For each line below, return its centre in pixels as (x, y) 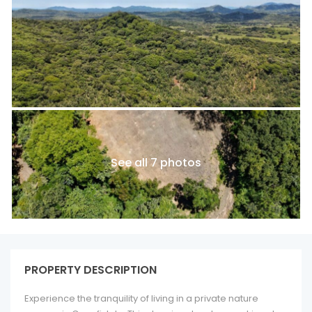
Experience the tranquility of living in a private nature (141, 298)
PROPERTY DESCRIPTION (91, 270)
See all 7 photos (156, 163)
